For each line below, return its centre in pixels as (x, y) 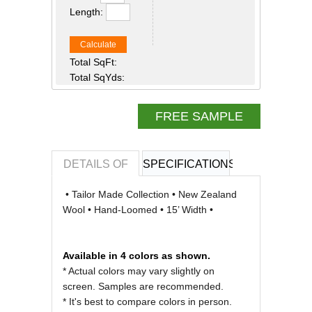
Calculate (98, 45)
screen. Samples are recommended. (143, 286)
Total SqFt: (93, 62)
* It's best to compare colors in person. (147, 302)
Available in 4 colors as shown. (136, 256)
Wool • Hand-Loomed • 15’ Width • (138, 210)
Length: (88, 12)
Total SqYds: (97, 77)
